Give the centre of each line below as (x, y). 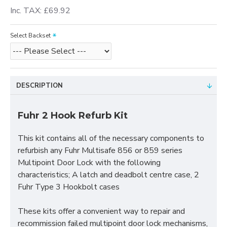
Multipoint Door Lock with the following (89, 163)
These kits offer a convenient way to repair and (101, 211)
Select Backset (30, 35)
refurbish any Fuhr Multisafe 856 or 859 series (100, 150)
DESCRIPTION (40, 86)
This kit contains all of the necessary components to (111, 138)
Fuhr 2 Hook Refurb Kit (73, 116)
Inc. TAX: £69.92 (40, 11)
